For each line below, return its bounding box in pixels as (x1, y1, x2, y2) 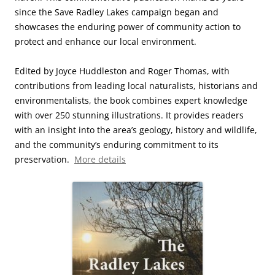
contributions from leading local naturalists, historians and (15, 80, 258, 91)
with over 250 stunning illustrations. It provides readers (15, 109, 244, 121)
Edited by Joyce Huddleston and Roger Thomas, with (15, 65, 230, 77)
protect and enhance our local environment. (15, 36, 199, 47)
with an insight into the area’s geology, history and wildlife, (15, 124, 257, 136)
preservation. (15, 153, 74, 165)
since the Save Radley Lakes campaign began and (15, 6, 219, 18)
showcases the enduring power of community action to (15, 21, 241, 33)
